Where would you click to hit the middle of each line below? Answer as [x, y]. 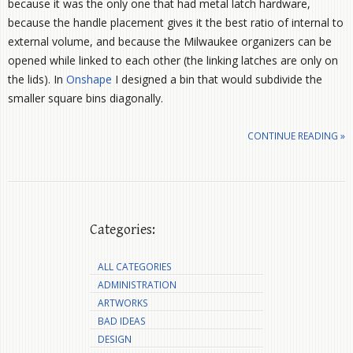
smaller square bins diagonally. [85, 98]
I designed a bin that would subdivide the [217, 79]
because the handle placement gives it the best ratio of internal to [176, 22]
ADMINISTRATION [137, 284]
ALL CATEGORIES [134, 266]
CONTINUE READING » [296, 136]
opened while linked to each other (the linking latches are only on [173, 60]
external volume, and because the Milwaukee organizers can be [170, 41]
